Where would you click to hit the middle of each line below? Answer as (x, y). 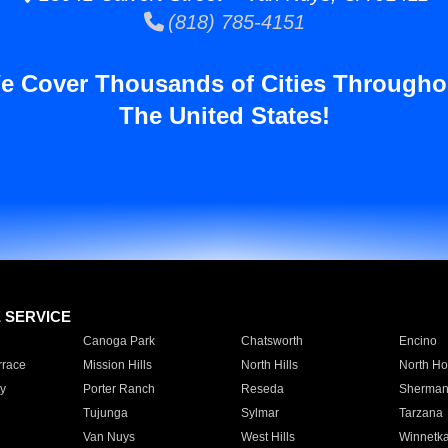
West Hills (267, 437)
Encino (417, 341)
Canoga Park (118, 341)
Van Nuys (108, 437)
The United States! (224, 115)
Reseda (262, 389)
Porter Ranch (118, 389)
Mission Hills (117, 365)
